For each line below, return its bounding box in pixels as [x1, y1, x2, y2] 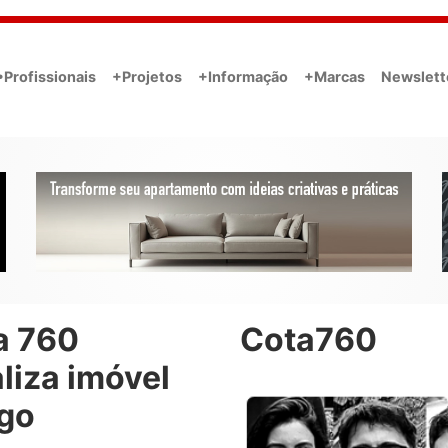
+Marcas [304, 67, 365, 85]
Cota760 [240, 320, 377, 360]
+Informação [198, 67, 288, 85]
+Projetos [112, 67, 182, 85]
